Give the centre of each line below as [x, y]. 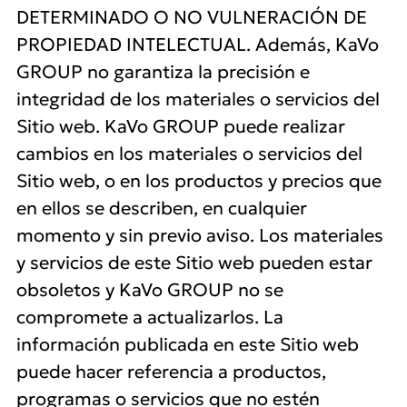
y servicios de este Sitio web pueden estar [194, 263]
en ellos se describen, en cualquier [162, 208]
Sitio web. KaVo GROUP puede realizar [181, 126]
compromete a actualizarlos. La [150, 317]
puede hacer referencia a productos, [171, 372]
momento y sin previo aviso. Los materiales [200, 235]
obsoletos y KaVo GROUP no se [150, 290]
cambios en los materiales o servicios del [189, 154]
